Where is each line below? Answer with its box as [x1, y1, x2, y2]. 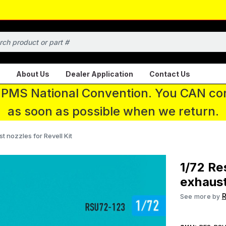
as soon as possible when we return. [7, 104, 219, 119]
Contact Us [149, 69, 190, 78]
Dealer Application [66, 69, 133, 78]
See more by [180, 193, 222, 200]
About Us [16, 69, 49, 78]
